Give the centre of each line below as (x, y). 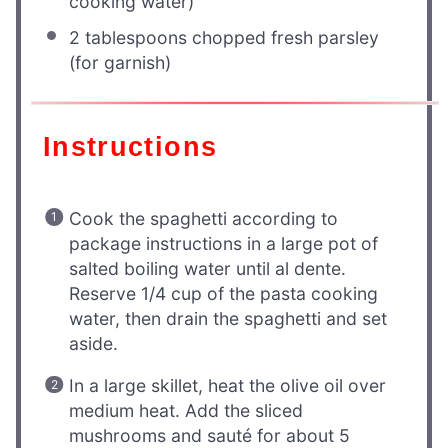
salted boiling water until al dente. (208, 268)
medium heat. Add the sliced (186, 411)
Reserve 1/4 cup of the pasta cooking (224, 293)
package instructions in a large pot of (224, 243)
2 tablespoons (128, 37)
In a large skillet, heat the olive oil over (228, 386)
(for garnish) (120, 62)
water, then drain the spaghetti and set (228, 318)
